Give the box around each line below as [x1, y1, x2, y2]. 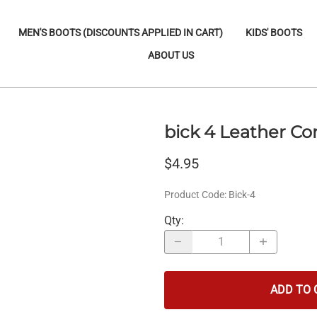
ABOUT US [148, 49, 195, 61]
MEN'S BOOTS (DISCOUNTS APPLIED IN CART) [18, 26, 224, 38]
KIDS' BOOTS [246, 26, 303, 38]
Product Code [164, 188, 224, 200]
